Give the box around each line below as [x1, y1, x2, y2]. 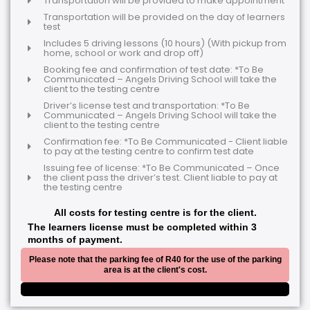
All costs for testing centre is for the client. [53, 206, 257, 218]
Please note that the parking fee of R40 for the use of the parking [28, 254, 282, 264]
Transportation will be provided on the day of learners [43, 10, 285, 24]
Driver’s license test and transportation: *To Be [43, 98, 250, 112]
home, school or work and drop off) [43, 46, 203, 60]
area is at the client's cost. [103, 264, 207, 275]
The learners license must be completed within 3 [28, 221, 257, 232]
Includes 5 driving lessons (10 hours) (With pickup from [43, 36, 286, 50]
